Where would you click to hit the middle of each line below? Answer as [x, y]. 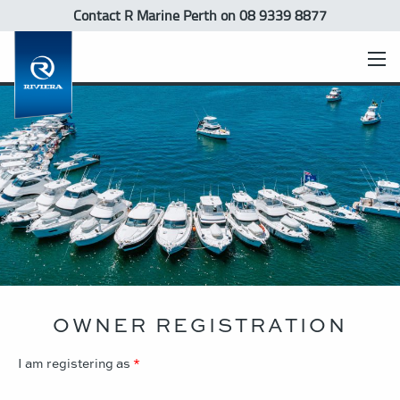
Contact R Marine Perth [147, 15]
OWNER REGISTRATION [200, 325]
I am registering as [74, 363]
